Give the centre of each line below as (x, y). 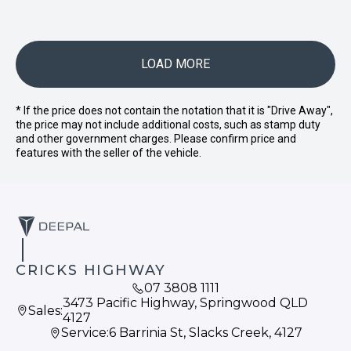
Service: (85, 333)
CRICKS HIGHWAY (91, 270)
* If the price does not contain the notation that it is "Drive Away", (174, 110)
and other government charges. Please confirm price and (156, 139)
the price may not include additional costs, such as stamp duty (168, 125)
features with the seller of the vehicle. (109, 153)
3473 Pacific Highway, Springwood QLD (185, 303)
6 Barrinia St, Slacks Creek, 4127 (206, 333)
